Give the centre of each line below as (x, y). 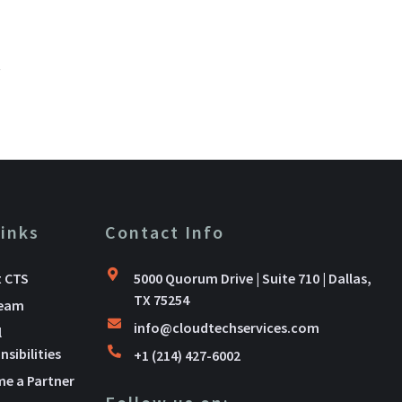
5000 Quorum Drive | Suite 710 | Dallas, (252, 278)
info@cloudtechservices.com (226, 327)
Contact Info (164, 232)
